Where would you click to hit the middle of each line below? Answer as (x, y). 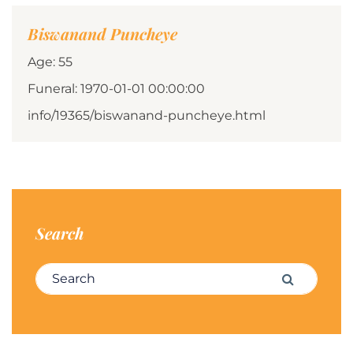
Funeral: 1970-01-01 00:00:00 (116, 89)
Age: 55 (50, 62)
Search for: (68, 272)
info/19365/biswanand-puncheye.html (147, 115)
